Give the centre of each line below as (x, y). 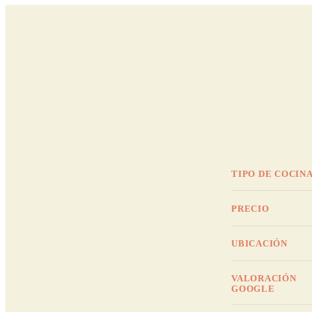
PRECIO (250, 209)
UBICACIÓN (259, 244)
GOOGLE (253, 289)
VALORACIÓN (264, 279)
